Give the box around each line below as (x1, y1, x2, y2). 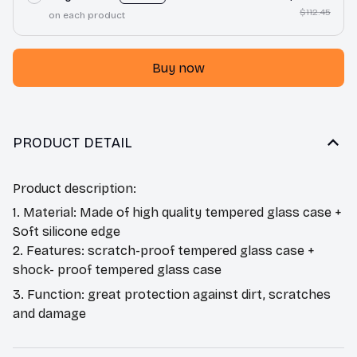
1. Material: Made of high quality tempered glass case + (13, 205, 342, 221)
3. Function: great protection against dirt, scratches (13, 286, 331, 302)
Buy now (152, 60, 205, 76)
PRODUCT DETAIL (13, 133, 132, 151)
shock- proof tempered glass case (13, 262, 222, 278)
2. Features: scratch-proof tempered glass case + (13, 243, 315, 259)
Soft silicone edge (13, 224, 120, 240)
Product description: (13, 180, 136, 196)
